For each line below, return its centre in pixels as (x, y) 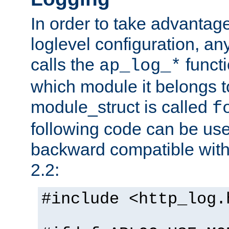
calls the (65, 65)
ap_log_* (140, 66)
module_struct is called (121, 107)
